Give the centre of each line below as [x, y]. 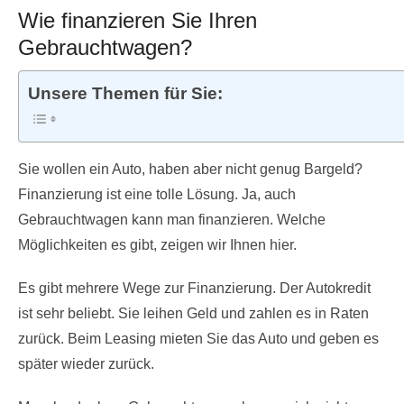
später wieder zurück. [86, 363]
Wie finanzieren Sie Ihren [138, 20]
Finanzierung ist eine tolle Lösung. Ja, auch [157, 194]
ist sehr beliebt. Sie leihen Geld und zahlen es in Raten [193, 313]
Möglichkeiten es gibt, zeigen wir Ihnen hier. [157, 244]
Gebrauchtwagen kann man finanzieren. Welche [172, 219]
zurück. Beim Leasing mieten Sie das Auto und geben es [198, 338]
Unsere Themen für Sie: [125, 94]
